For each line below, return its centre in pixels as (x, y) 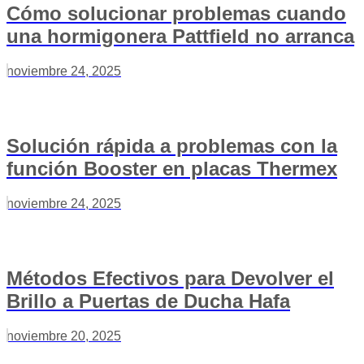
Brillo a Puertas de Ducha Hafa (148, 301)
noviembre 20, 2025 (64, 336)
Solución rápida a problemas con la (172, 145)
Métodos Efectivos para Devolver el (170, 278)
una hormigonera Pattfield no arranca (180, 36)
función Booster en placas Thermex (172, 168)
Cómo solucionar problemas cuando (176, 13)
